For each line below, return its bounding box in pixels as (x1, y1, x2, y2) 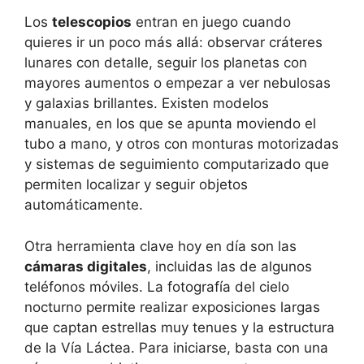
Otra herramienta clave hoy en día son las (24, 237, 297, 254)
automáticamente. (24, 197, 143, 214)
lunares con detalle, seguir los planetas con (24, 54, 307, 71)
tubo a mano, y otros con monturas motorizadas (24, 136, 339, 153)
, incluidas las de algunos (147, 258, 312, 275)
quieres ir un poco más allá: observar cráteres (24, 34, 323, 51)
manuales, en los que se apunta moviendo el (24, 115, 316, 132)
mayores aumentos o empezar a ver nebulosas (24, 75, 331, 92)
